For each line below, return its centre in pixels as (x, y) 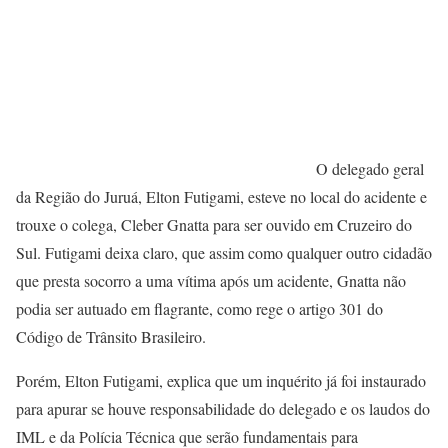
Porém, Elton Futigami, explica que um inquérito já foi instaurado (221, 381)
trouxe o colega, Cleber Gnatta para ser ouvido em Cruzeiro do (214, 225)
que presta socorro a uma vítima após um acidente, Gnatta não (211, 281)
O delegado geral (370, 169)
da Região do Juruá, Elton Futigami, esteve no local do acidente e (221, 197)
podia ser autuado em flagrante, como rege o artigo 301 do (199, 309)
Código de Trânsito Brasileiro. (111, 337)
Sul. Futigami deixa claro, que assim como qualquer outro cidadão (224, 253)
